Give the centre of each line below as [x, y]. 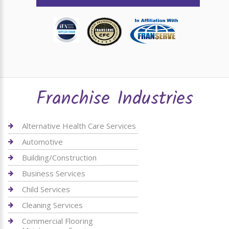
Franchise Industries [114, 99]
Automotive [42, 142]
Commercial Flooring [58, 221]
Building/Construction [59, 157]
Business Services [54, 173]
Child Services [46, 189]
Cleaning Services [52, 205]
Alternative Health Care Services [79, 126]
